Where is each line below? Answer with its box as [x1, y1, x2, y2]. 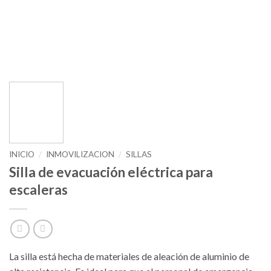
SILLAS [126, 149, 152, 160]
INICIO [9, 149, 34, 160]
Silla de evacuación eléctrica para [9, 164, 213, 181]
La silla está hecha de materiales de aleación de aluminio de [9, 250, 249, 262]
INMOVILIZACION [46, 149, 115, 160]
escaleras [9, 181, 68, 198]
